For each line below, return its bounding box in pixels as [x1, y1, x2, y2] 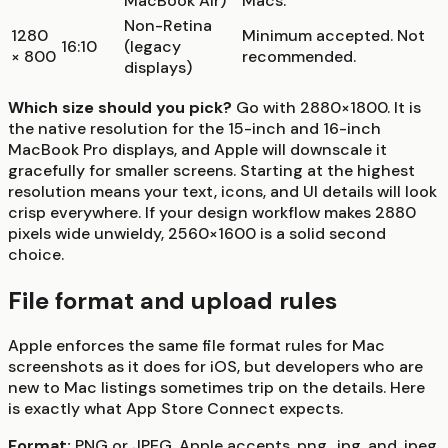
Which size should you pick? [8, 96, 232, 118]
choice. [8, 243, 64, 265]
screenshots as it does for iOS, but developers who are [8, 356, 423, 378]
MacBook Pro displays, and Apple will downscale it [8, 138, 387, 160]
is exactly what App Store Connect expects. [8, 398, 343, 420]
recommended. [242, 45, 356, 67]
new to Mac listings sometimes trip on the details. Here [8, 377, 425, 399]
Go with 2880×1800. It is [236, 96, 421, 118]
